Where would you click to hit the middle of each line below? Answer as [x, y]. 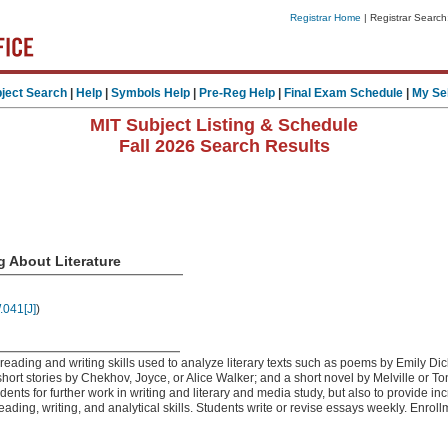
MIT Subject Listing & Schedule [224, 125]
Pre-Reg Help [236, 93]
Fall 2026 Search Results [224, 146]
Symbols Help [150, 93]
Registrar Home [325, 17]
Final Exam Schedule [343, 93]
